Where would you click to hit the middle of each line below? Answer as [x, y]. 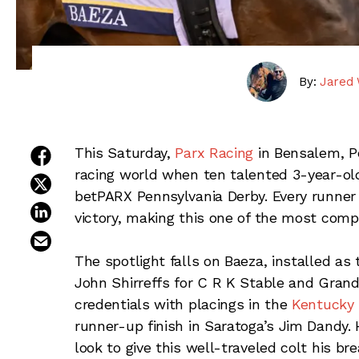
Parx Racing [214, 152]
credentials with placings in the [183, 304]
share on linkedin [100, 206]
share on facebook [105, 150]
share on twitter [97, 178]
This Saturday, [125, 152]
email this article [99, 235]
